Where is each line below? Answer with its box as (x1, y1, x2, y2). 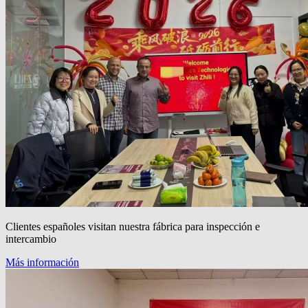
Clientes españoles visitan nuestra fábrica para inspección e (5, 220, 260, 232)
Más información (5, 256, 79, 268)
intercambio (5, 232, 56, 245)
